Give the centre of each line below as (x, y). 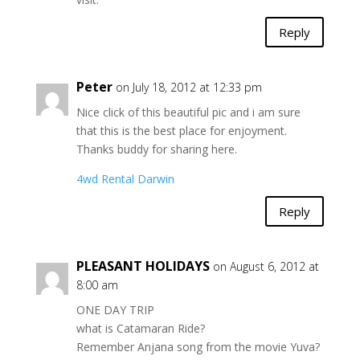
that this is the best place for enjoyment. (181, 131)
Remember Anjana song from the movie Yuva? (198, 347)
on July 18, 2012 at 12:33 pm (188, 88)
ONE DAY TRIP (115, 310)
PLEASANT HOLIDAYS (143, 266)
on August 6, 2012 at (266, 267)
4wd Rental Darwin (125, 179)
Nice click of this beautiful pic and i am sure (188, 112)
